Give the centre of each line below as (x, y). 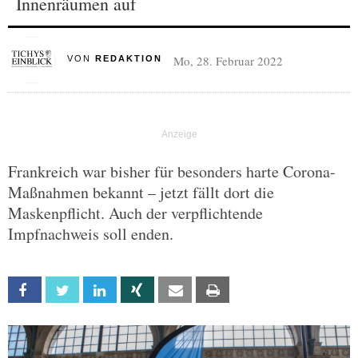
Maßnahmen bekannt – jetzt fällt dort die (141, 192)
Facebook (64, 290)
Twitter (95, 290)
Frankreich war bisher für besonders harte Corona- (172, 171)
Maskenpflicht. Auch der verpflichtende (135, 213)
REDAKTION (128, 58)
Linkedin (133, 290)
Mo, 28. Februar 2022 (228, 61)
